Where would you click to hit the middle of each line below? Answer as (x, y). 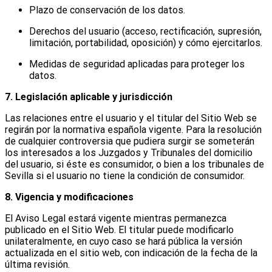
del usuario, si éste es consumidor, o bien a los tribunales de (134, 164)
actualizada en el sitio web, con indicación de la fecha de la (131, 253)
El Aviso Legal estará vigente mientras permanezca (116, 218)
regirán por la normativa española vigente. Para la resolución (133, 129)
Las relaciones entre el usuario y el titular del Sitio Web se (131, 118)
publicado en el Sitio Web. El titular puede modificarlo (119, 229)
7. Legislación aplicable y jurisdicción (89, 97)
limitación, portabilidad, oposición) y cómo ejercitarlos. (146, 42)
